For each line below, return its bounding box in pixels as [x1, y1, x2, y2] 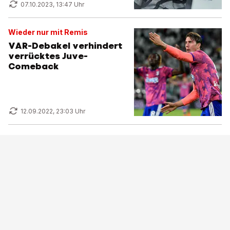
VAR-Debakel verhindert [8, 40, 122, 51]
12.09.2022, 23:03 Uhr [21, 107, 85, 115]
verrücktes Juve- [8, 50, 88, 62]
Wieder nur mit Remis [8, 28, 88, 36]
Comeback [8, 61, 59, 72]
